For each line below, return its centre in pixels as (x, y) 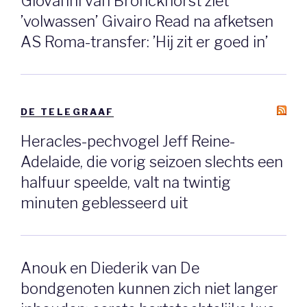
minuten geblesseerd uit (104, 203)
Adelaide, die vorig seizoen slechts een (152, 162)
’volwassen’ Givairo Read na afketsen (147, 21)
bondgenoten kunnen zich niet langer (149, 288)
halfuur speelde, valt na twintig (126, 183)
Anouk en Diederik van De (110, 268)
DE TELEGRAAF (67, 111)
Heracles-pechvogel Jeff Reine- (128, 142)
